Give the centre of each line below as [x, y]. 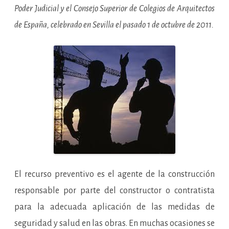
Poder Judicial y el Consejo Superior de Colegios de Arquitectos [114, 9]
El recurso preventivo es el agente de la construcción [114, 174]
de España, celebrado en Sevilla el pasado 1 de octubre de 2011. [114, 25]
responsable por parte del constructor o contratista [114, 191]
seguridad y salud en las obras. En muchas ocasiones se [114, 223]
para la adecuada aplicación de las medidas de [114, 207]
